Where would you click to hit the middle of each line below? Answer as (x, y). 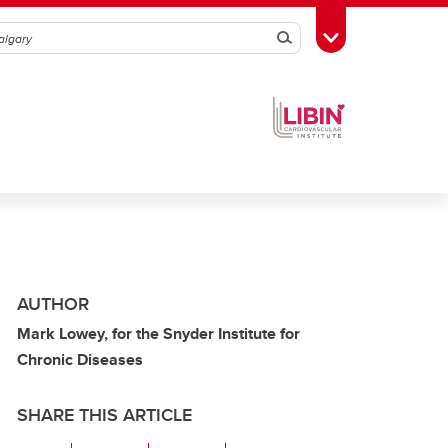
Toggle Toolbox (381, 36)
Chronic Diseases (80, 359)
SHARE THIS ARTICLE (104, 415)
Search (311, 38)
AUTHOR (53, 304)
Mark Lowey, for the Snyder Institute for (158, 333)
